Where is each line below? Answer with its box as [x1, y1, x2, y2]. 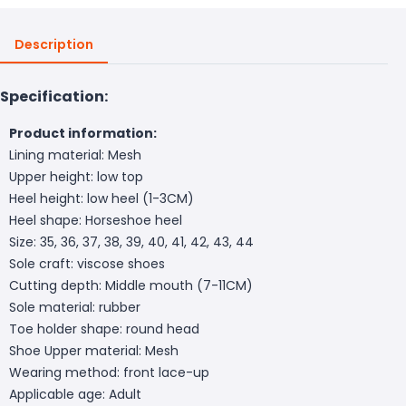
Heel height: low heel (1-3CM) [9, 188, 194, 208]
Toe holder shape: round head [9, 319, 199, 338]
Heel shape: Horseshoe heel [9, 210, 182, 229]
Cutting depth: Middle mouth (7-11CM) [9, 275, 253, 295]
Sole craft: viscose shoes [9, 254, 165, 273]
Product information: [9, 123, 157, 142]
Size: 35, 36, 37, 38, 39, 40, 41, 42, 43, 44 [9, 232, 254, 251]
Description [14, 34, 93, 53]
